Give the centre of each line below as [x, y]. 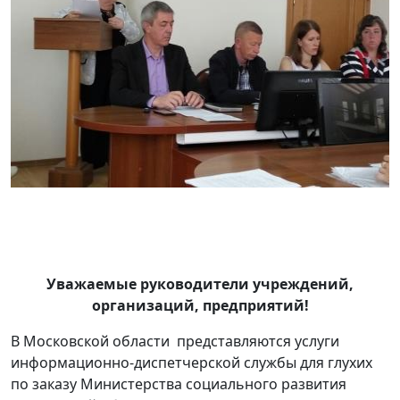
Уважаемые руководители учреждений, [200, 284]
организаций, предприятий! [200, 306]
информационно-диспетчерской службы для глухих [192, 363]
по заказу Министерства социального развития [179, 384]
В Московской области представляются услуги [175, 342]
